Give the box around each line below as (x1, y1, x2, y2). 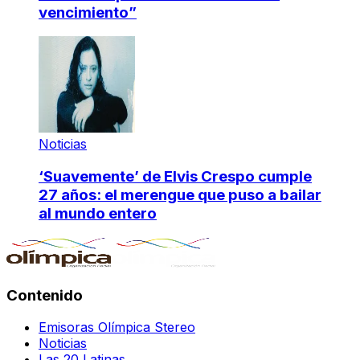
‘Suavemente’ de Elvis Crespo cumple (39, 167, 312, 186)
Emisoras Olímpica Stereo (39, 319, 195, 336)
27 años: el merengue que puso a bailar (39, 186, 321, 205)
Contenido (6, 285, 83, 305)
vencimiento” (39, 2, 137, 22)
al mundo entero (39, 204, 157, 223)
